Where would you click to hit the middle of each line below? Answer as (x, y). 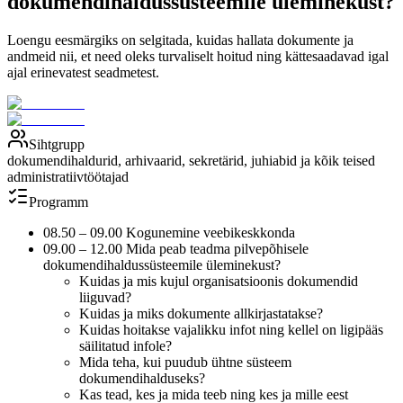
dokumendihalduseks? (142, 378)
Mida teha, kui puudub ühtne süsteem (185, 362)
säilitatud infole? (125, 345)
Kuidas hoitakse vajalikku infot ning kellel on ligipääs (231, 329)
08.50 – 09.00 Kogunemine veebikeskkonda (169, 232)
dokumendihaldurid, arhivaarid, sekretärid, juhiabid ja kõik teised (191, 160)
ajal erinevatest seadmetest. (83, 72)
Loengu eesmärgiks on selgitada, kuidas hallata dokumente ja (180, 40)
